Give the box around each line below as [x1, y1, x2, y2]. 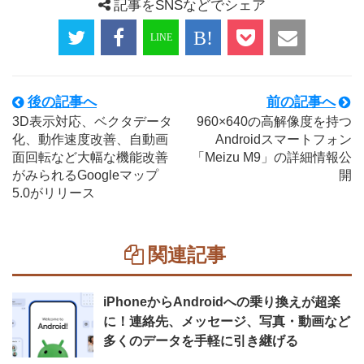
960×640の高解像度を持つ [197, 115, 352, 128]
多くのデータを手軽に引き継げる [103, 334, 298, 348]
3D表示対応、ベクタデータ [12, 115, 172, 128]
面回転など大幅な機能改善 [12, 150, 168, 164]
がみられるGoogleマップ [12, 168, 158, 182]
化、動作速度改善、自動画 [12, 132, 168, 146]
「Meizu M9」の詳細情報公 [192, 150, 352, 164]
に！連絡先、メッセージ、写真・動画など [103, 314, 350, 328]
